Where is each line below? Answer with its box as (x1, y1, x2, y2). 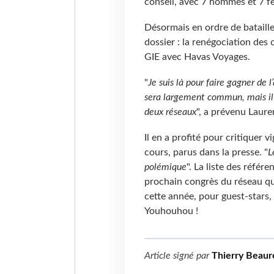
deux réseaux (144, 107, 196, 117)
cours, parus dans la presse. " (144, 147, 268, 157)
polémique (144, 161, 187, 172)
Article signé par (144, 250, 212, 261)
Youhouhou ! (144, 206, 198, 216)
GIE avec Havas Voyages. (144, 52, 250, 62)
